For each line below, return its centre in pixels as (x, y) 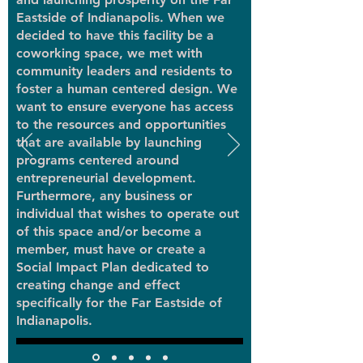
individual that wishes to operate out (128, 214)
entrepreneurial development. (106, 178)
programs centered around (98, 160)
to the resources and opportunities (121, 124)
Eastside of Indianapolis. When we (120, 17)
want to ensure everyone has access (125, 107)
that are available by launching (109, 142)
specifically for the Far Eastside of (119, 303)
